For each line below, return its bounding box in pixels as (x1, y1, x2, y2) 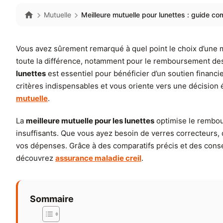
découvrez (16, 153, 55, 163)
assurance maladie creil (55, 153, 141, 163)
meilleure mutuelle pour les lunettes (26, 116, 154, 126)
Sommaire (30, 194, 74, 205)
